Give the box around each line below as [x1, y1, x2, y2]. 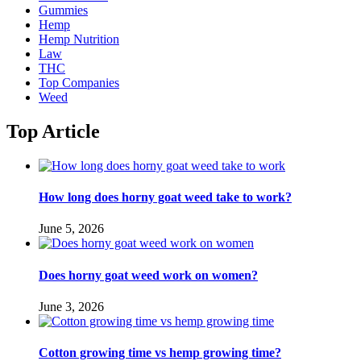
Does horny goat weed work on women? [39, 268, 258, 282]
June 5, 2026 [39, 222, 104, 236]
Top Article [6, 120, 100, 142]
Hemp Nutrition [39, 32, 119, 47]
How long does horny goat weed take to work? [39, 190, 292, 205]
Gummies [39, 3, 88, 18]
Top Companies [39, 76, 119, 90]
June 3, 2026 [39, 299, 104, 313]
